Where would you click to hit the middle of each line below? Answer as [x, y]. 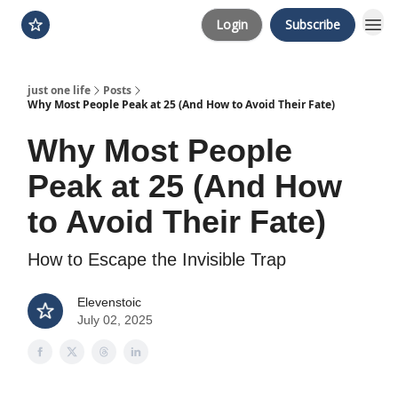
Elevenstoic [109, 302]
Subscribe [313, 24]
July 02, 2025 [115, 320]
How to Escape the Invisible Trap [157, 259]
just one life [59, 90]
